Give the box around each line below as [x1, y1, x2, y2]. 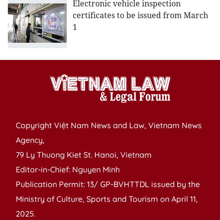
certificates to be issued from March [73, 10, 208, 21]
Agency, [16, 135, 45, 145]
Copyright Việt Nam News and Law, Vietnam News [16, 120, 202, 131]
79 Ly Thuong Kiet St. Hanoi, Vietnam [16, 150, 152, 160]
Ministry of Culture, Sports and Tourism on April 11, [16, 194, 198, 204]
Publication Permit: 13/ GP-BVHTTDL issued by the [16, 179, 200, 190]
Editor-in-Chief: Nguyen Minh [16, 165, 120, 175]
